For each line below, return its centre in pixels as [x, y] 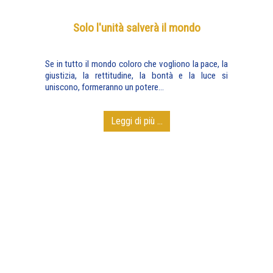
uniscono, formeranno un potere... [105, 87]
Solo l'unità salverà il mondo [136, 28]
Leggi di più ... [136, 121]
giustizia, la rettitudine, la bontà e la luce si [136, 76]
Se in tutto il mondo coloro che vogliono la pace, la [136, 64]
